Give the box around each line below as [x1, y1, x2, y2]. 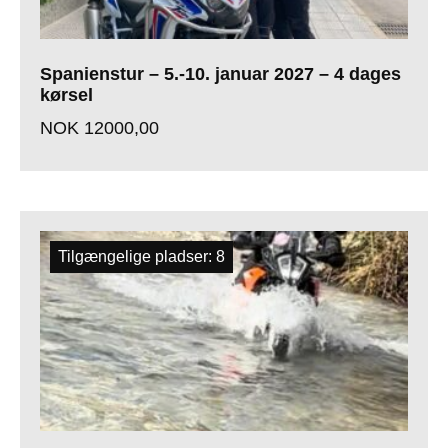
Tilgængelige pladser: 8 [58, 248, 225, 266]
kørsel [40, 85, 93, 106]
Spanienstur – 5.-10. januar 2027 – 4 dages [40, 64, 401, 85]
